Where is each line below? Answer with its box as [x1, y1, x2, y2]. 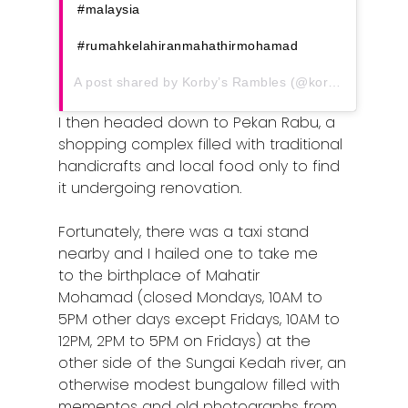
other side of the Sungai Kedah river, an [58, 352, 347, 374]
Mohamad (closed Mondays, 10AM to [58, 287, 323, 309]
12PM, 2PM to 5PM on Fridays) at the [58, 331, 311, 352]
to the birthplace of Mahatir [58, 265, 260, 287]
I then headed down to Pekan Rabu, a [58, 112, 336, 134]
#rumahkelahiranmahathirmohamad [77, 38, 299, 54]
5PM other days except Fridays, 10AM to [58, 309, 341, 331]
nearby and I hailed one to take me [58, 243, 319, 265]
